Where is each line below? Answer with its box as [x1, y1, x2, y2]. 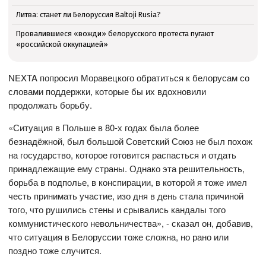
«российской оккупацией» [15, 39, 108, 49]
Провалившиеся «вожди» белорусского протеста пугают [15, 28, 214, 38]
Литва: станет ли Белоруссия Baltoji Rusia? [15, 10, 161, 20]
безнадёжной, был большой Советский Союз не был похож [8, 135, 253, 148]
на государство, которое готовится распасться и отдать [8, 148, 237, 161]
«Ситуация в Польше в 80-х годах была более [8, 121, 199, 134]
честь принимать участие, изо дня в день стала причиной [8, 189, 244, 202]
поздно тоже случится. [8, 244, 102, 257]
